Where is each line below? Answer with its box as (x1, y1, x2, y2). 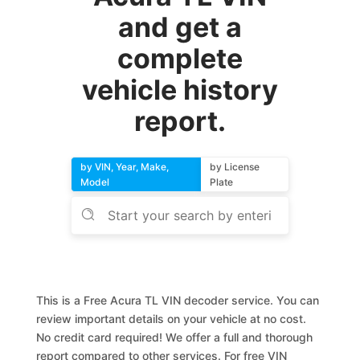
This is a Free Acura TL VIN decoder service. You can (36, 293, 320, 307)
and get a (117, 10, 242, 43)
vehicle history (81, 73, 278, 106)
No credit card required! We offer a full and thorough (36, 330, 313, 344)
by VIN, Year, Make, (80, 161, 170, 173)
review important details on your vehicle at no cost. (36, 312, 307, 325)
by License (209, 161, 260, 173)
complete (117, 42, 243, 75)
